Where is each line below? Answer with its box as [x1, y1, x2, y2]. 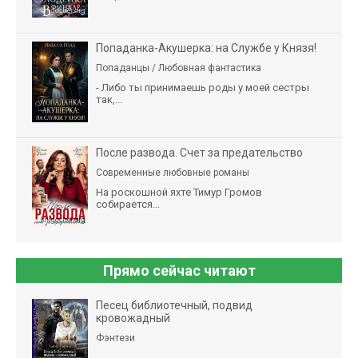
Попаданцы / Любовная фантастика [96, 62, 261, 74]
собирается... [96, 197, 160, 210]
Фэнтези [96, 332, 135, 344]
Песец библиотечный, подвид [96, 298, 253, 312]
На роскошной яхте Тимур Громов [96, 185, 262, 198]
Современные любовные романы [96, 166, 249, 178]
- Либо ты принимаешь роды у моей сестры [96, 81, 309, 93]
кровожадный [96, 311, 170, 324]
